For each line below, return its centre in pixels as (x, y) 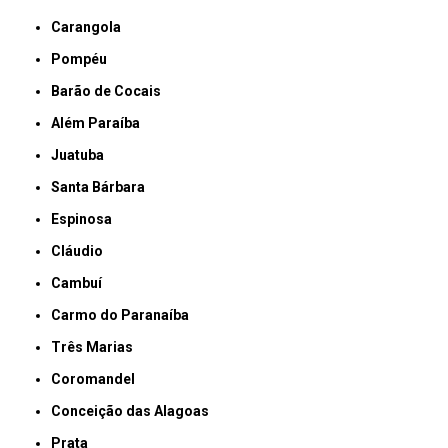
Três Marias (97, 347)
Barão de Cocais (111, 91)
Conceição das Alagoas (135, 411)
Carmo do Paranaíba (125, 315)
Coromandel (98, 379)
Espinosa (86, 219)
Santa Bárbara (103, 187)
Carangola (91, 27)
